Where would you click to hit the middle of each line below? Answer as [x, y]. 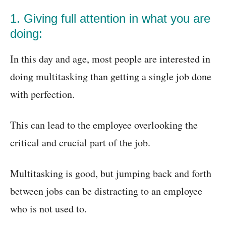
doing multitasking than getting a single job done [111, 77]
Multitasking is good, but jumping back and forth [111, 174]
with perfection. [42, 94]
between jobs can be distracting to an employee [106, 191]
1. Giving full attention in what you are [110, 19]
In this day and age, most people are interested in [110, 59]
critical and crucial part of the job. [80, 143]
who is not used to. [48, 209]
